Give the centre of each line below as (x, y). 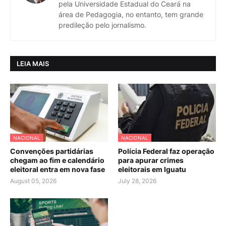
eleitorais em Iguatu (152, 169)
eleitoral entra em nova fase (58, 169)
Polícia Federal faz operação (166, 151)
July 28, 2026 (137, 181)
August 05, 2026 (33, 181)
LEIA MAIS (33, 63)
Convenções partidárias (52, 151)
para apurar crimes (151, 160)
